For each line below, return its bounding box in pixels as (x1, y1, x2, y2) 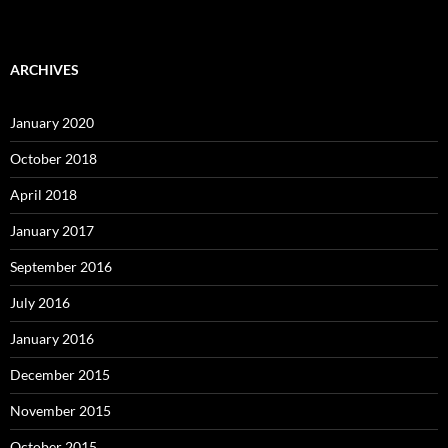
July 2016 (10, 293, 70, 311)
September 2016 (10, 257, 112, 275)
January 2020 (10, 113, 94, 131)
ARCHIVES (10, 60, 79, 78)
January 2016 (10, 329, 94, 347)
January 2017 (10, 221, 94, 239)
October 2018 (10, 149, 97, 167)
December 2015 (10, 365, 110, 383)
